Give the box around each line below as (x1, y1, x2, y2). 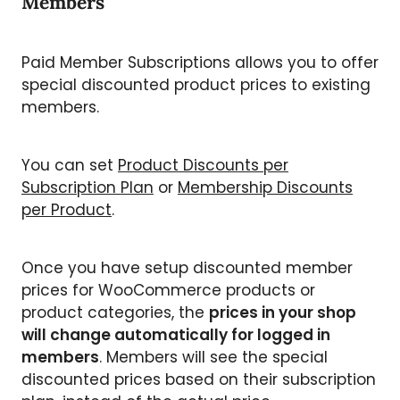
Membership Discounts (178, 176, 353, 198)
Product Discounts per (118, 154, 288, 176)
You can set (21, 154, 118, 176)
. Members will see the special (99, 346, 328, 368)
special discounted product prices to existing (21, 73, 371, 96)
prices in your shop (209, 301, 356, 323)
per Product (21, 198, 112, 221)
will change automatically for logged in (21, 323, 330, 346)
